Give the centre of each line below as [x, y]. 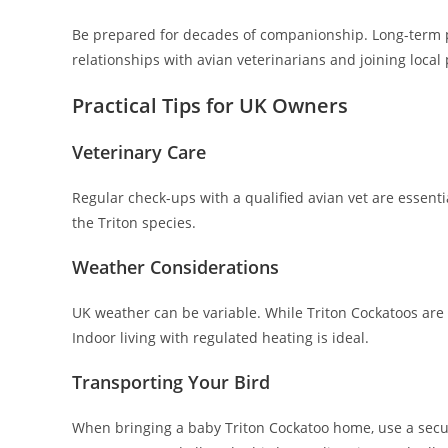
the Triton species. [134, 223]
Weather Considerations [175, 267]
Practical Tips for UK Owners [210, 106]
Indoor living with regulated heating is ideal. [220, 338]
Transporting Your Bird [171, 382]
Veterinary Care [139, 152]
